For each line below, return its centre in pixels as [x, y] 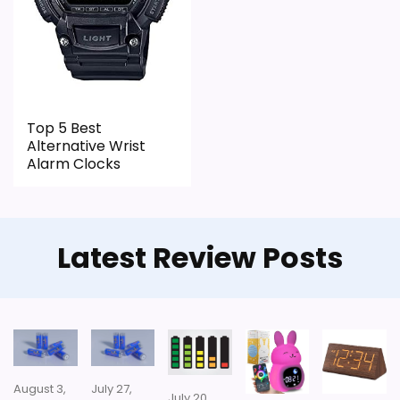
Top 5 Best [64, 129]
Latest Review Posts [200, 258]
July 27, [111, 388]
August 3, [40, 388]
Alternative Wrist [86, 146]
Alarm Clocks [74, 164]
